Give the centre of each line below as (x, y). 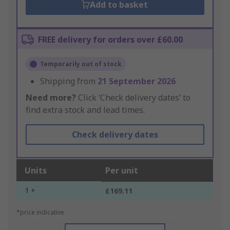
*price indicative (40, 213)
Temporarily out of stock (81, 64)
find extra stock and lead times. (85, 110)
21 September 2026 (137, 81)
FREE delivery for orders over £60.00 (110, 40)
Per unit (122, 171)
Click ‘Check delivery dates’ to (133, 98)
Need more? (51, 98)
